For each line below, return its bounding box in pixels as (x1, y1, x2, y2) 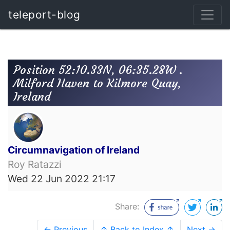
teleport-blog (8, 8, 81, 21)
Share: (115, 201, 142, 212)
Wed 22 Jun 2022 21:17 (8, 172, 116, 185)
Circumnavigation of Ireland (8, 144, 140, 157)
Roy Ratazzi (8, 158, 62, 171)
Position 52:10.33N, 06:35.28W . (13, 62, 183, 77)
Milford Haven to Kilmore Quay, (13, 75, 182, 90)
